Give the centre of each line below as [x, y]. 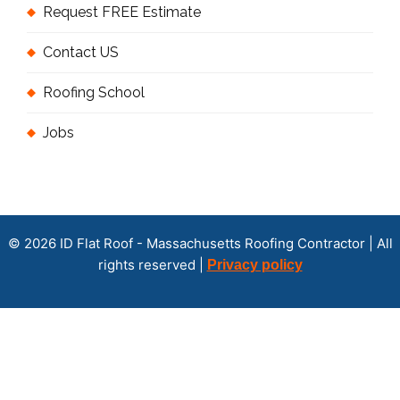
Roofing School [94, 93]
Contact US [81, 53]
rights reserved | [152, 265]
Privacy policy [254, 265]
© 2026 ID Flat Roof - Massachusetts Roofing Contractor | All [200, 244]
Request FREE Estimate [122, 12]
